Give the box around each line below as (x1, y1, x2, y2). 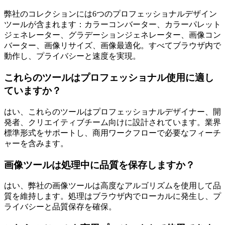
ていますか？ (4, 85, 61, 96)
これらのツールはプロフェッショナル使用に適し (4, 72, 214, 83)
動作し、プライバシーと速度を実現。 (4, 52, 141, 61)
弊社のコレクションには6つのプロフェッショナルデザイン (4, 10, 217, 19)
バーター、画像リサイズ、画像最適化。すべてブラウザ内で (4, 41, 221, 50)
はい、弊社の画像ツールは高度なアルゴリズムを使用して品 (4, 181, 221, 190)
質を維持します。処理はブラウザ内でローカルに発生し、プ (4, 192, 221, 201)
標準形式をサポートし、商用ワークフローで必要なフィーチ (4, 128, 221, 137)
